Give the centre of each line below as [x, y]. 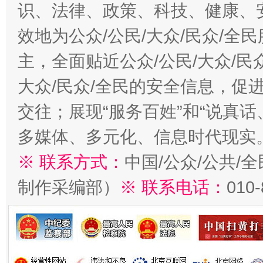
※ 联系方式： [71, 162]
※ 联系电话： [173, 187]
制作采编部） [69, 187]
